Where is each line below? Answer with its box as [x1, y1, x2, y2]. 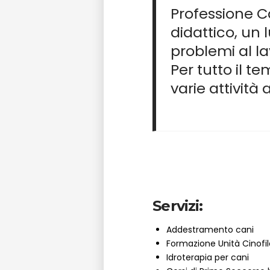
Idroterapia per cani [166, 251, 250, 264]
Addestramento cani [166, 224, 254, 236]
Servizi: [152, 197, 203, 215]
